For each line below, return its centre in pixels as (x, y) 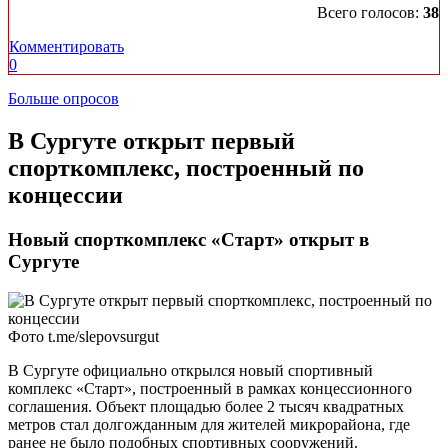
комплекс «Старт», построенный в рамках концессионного (210, 389)
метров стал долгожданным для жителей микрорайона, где (209, 425)
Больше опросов (63, 99)
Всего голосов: (370, 13)
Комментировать (66, 47)
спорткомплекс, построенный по (186, 168)
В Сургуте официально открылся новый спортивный (190, 371)
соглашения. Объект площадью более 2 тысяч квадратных (206, 407)
